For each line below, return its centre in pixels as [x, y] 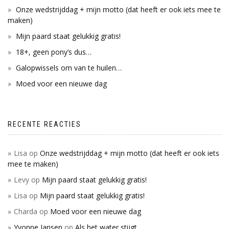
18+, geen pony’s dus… [54, 52]
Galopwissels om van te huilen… [69, 68]
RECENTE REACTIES [44, 124]
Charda [26, 211]
